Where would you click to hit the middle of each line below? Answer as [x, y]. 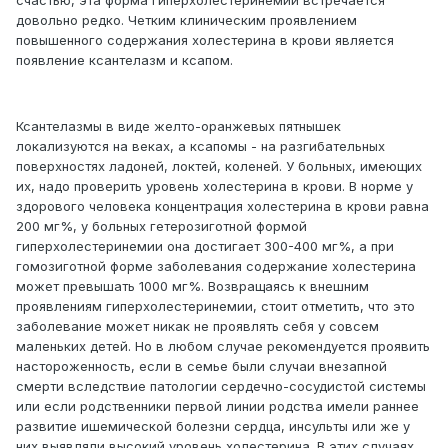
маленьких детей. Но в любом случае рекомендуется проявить [223, 346]
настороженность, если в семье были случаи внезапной [201, 366]
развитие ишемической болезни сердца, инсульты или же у [213, 426]
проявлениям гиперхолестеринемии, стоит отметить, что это [215, 306]
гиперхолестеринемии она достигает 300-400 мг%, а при [205, 246]
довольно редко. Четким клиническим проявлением [186, 20]
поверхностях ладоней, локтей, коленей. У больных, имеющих [219, 166]
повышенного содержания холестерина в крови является [205, 40]
